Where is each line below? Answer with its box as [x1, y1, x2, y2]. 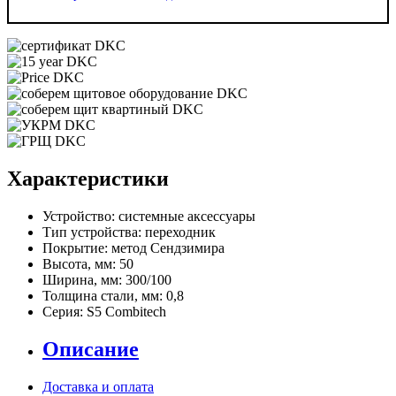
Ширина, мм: [42, 271, 122, 287]
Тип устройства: [42, 224, 141, 240]
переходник [145, 224, 216, 240]
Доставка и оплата [42, 378, 154, 394]
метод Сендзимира [111, 240, 225, 255]
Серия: [42, 303, 83, 319]
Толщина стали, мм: [42, 287, 163, 303]
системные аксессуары [118, 208, 255, 224]
